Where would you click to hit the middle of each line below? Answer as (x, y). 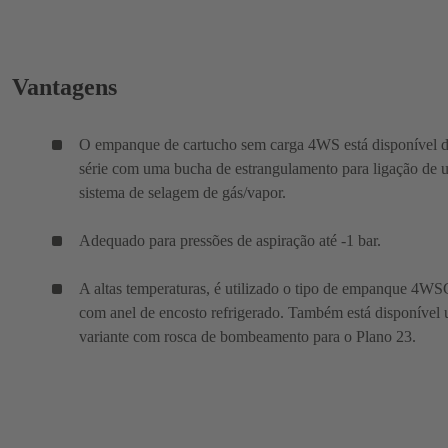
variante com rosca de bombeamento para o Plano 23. (247, 336)
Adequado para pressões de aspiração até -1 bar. (230, 240)
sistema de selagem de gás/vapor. (182, 192)
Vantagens (64, 86)
